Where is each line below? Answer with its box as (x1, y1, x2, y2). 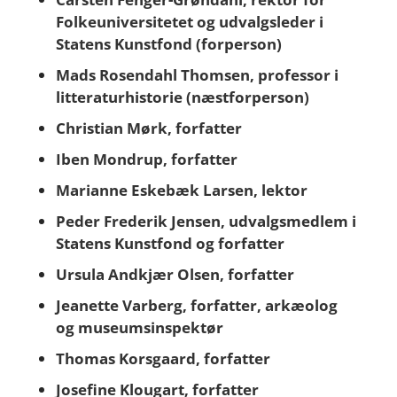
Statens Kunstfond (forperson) (55, 34, 282, 54)
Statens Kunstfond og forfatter (55, 233, 284, 253)
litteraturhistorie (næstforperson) (55, 87, 309, 107)
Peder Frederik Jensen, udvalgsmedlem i (55, 211, 356, 231)
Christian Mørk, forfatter (55, 118, 242, 138)
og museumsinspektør (55, 317, 223, 338)
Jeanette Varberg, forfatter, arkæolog (55, 295, 338, 315)
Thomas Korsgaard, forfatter (55, 348, 270, 369)
